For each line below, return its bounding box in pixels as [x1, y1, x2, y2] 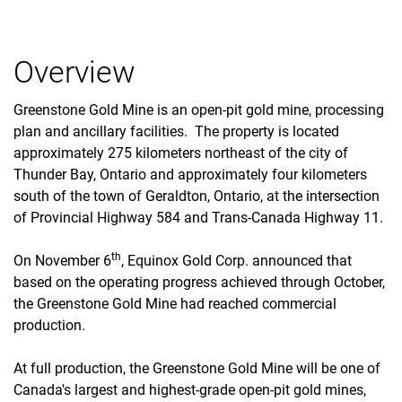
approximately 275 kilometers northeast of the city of [13, 144, 348, 162]
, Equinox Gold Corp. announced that [121, 251, 352, 269]
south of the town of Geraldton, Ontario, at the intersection [13, 187, 380, 205]
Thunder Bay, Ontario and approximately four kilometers [13, 165, 367, 183]
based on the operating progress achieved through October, [13, 273, 385, 291]
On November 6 [13, 251, 111, 269]
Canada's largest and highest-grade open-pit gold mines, [13, 380, 366, 398]
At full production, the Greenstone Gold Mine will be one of [13, 359, 380, 377]
